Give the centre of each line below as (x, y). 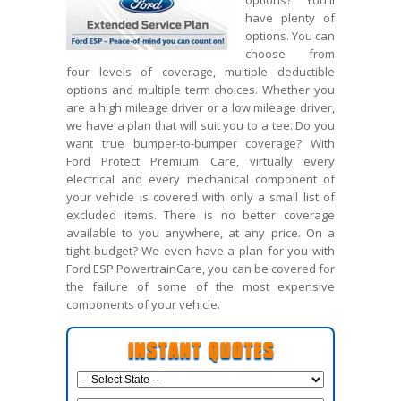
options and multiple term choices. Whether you (200, 90)
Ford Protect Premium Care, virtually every (200, 161)
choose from (290, 54)
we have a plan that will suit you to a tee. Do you (200, 125)
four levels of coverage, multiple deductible (200, 72)
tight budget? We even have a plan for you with (200, 251)
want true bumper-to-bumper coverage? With (200, 143)
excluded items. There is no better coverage (200, 215)
